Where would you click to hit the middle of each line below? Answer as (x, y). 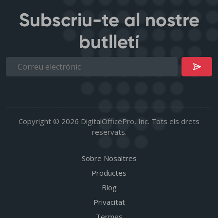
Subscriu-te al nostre (109, 20)
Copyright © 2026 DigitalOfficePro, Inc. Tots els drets (109, 121)
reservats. (109, 132)
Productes (109, 173)
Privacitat (109, 202)
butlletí (109, 42)
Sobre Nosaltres (109, 158)
